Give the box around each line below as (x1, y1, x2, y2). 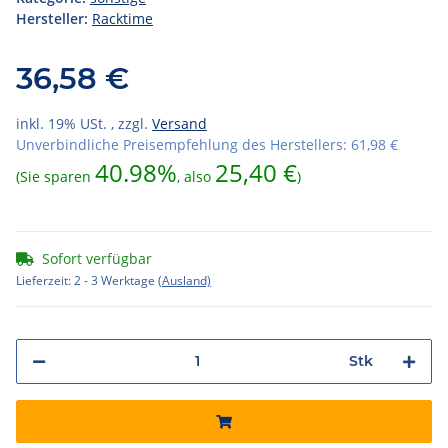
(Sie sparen (16, 166, 95, 186)
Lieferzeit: (16, 271, 74, 289)
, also (177, 166, 215, 186)
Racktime (92, 8, 153, 28)
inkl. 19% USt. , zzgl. (16, 113, 152, 133)
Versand (152, 113, 207, 133)
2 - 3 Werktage (74, 271, 158, 289)
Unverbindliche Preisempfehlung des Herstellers (16, 134, 343, 154)
